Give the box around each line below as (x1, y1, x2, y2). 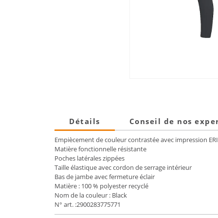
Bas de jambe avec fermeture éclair (54, 172, 155, 182)
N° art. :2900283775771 (54, 200, 121, 209)
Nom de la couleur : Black (54, 191, 127, 200)
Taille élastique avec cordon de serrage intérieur (54, 163, 192, 172)
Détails (69, 116, 100, 127)
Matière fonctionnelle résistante (54, 145, 146, 154)
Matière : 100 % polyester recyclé (54, 182, 148, 191)
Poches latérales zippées (54, 154, 125, 163)
